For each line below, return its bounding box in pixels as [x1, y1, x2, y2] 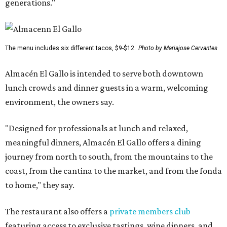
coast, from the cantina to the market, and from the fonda [5, 166, 222, 176]
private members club [109, 206, 191, 217]
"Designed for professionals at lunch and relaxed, [5, 123, 188, 134]
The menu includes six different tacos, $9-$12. [5, 45, 136, 52]
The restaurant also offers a [5, 206, 109, 217]
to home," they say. [5, 180, 74, 191]
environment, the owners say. [5, 97, 114, 107]
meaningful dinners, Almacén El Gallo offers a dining [5, 137, 201, 148]
